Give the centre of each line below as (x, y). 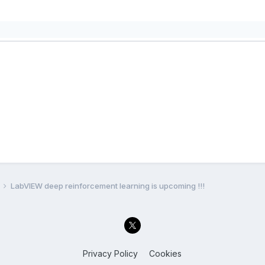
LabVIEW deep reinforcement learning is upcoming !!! (107, 185)
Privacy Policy (111, 254)
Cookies (166, 254)
